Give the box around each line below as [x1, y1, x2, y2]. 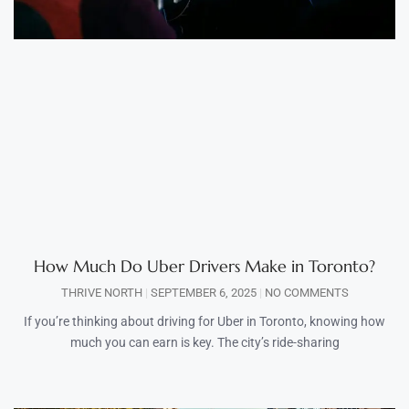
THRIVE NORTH [60, 286, 145, 300]
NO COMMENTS [261, 286, 349, 300]
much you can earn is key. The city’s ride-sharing [69, 335, 340, 351]
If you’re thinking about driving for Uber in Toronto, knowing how [24, 314, 385, 330]
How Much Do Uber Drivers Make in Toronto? [34, 256, 375, 278]
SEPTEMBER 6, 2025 [147, 286, 259, 300]
